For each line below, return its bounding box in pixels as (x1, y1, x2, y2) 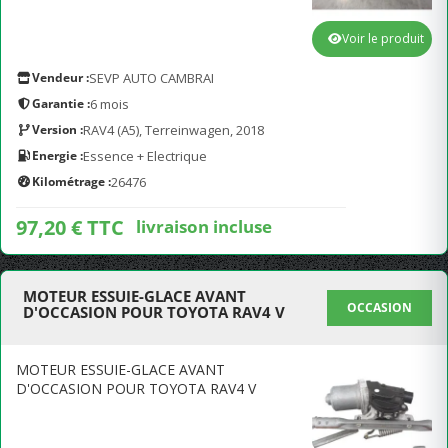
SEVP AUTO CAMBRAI (89, 69, 214, 87)
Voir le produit (342, 30, 424, 47)
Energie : (32, 147, 83, 164)
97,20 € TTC (16, 214, 124, 241)
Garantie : (32, 95, 90, 112)
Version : (32, 121, 83, 138)
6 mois (90, 95, 129, 113)
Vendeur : (32, 69, 89, 86)
